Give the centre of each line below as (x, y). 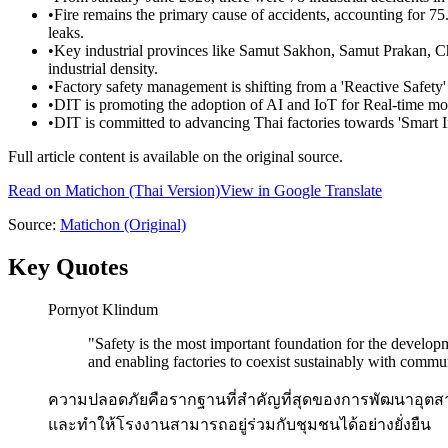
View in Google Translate (301, 191)
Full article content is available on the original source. (175, 157)
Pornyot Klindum (103, 309)
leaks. (66, 33)
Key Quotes (68, 266)
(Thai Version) (172, 191)
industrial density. (103, 69)
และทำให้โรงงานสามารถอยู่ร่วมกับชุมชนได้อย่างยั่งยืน (239, 424)
